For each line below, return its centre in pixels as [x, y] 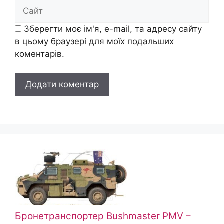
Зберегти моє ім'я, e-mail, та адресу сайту [113, 29]
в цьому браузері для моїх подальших [94, 41]
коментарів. [40, 54]
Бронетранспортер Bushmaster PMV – [103, 216]
